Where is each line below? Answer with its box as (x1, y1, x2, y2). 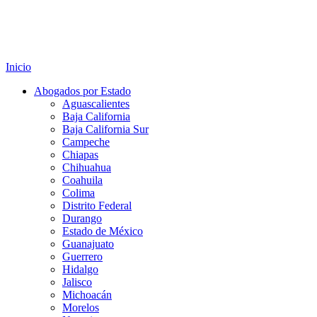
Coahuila (62, 173, 103, 186)
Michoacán (62, 288, 112, 301)
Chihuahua (62, 161, 111, 173)
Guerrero (62, 250, 103, 263)
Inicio (6, 60, 31, 73)
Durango (62, 212, 102, 224)
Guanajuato (62, 237, 114, 250)
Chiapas (62, 148, 98, 161)
